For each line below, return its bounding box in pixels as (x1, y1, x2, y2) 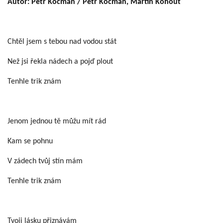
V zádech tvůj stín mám (7, 157, 83, 165)
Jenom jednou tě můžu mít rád (7, 117, 106, 125)
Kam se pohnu (7, 137, 53, 145)
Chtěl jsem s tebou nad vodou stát (7, 38, 116, 46)
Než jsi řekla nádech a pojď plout (7, 58, 113, 66)
